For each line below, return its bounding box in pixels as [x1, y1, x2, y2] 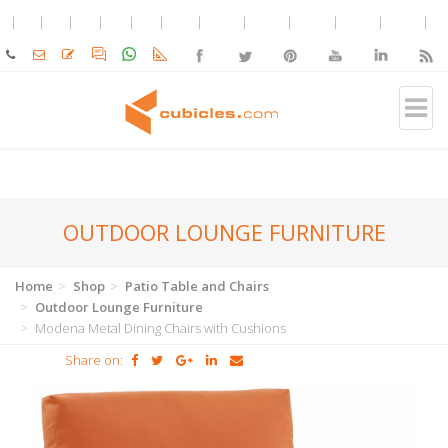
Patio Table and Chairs [125, 277, 269, 295]
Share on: [65, 351, 123, 369]
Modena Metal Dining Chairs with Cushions [32, 319, 286, 337]
